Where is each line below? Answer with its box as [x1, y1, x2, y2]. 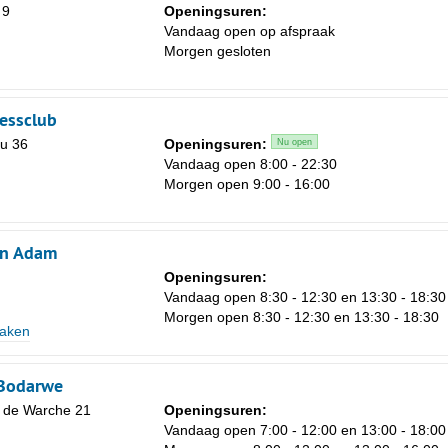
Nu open [277, 137, 312, 148]
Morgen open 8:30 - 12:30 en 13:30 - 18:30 [164, 309, 439, 326]
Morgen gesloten [164, 43, 271, 60]
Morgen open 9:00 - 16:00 [164, 176, 330, 193]
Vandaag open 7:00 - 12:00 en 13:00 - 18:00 [164, 422, 446, 439]
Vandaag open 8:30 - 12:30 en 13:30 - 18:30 [164, 289, 446, 306]
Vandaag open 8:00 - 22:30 [164, 156, 337, 173]
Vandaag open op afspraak [164, 23, 335, 40]
